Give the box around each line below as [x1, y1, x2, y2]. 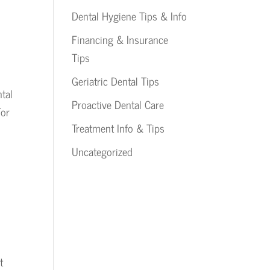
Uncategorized [72, 142, 133, 160]
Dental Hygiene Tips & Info [72, 7, 187, 25]
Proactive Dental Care [72, 95, 165, 113]
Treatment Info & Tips [72, 119, 165, 137]
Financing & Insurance [72, 30, 169, 48]
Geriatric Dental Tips [72, 72, 160, 90]
